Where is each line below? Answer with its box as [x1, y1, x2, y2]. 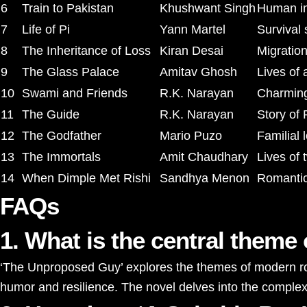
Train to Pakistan [22, 1, 114, 15]
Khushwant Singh [160, 1, 256, 15]
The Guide [22, 108, 79, 121]
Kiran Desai [160, 44, 223, 58]
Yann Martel [160, 23, 225, 36]
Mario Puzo [160, 129, 222, 143]
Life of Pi [22, 23, 70, 36]
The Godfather [22, 129, 101, 143]
